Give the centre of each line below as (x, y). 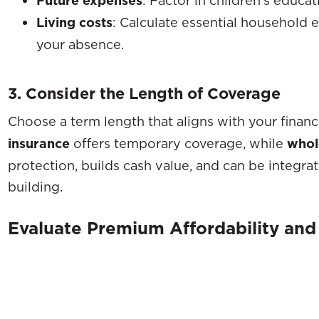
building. (35, 186)
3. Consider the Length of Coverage (144, 93)
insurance (39, 143)
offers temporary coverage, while (178, 143)
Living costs (74, 22)
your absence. (80, 44)
